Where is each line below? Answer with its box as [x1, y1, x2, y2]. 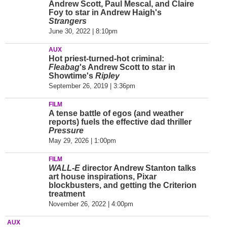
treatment [49, 190, 85, 198]
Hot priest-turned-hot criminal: [49, 54, 164, 63]
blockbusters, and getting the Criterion [49, 181, 197, 190]
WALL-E [49, 164, 80, 172]
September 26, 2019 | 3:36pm [49, 82, 135, 90]
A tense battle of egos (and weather [49, 109, 183, 118]
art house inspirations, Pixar [49, 172, 157, 181]
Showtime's [49, 71, 95, 80]
